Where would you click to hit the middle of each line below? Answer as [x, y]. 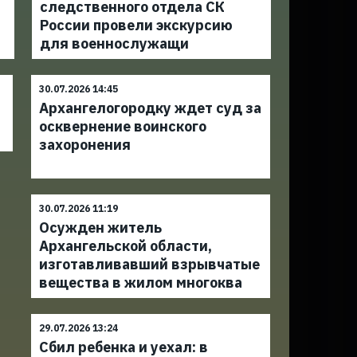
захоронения [85, 145]
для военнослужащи [114, 43]
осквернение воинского [123, 126]
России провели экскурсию [136, 25]
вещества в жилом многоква [141, 282]
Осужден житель [101, 228]
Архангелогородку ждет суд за [151, 108]
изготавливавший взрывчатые [150, 264]
